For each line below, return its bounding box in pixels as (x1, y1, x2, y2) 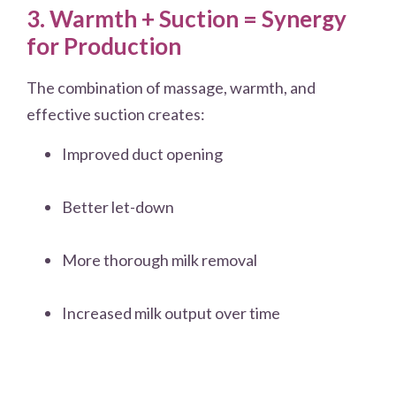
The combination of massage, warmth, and (27, 78, 316, 98)
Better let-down (62, 196, 174, 217)
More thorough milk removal (62, 249, 257, 270)
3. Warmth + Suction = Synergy (27, 4, 346, 34)
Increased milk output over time (62, 302, 280, 323)
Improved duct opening (62, 143, 223, 164)
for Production (27, 32, 181, 61)
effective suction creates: (27, 104, 205, 125)
